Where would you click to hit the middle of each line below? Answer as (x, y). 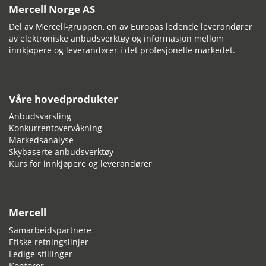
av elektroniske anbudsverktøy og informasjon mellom (116, 38)
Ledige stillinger (41, 254)
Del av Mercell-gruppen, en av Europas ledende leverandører (131, 26)
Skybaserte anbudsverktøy (61, 152)
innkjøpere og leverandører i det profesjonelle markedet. (122, 50)
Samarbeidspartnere (50, 230)
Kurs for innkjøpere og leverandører (80, 164)
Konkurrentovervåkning (56, 128)
